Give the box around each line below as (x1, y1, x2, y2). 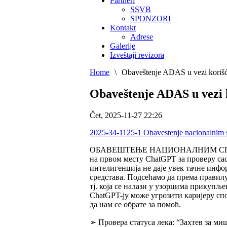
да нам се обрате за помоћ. (90, 200, 183, 209)
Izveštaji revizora (110, 50, 164, 59)
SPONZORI (130, 14, 171, 23)
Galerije (110, 41, 135, 50)
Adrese (130, 32, 153, 41)
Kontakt (110, 23, 136, 32)
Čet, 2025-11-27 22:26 (90, 110, 162, 120)
